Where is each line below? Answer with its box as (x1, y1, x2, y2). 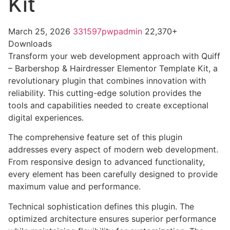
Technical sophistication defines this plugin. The (8, 201, 194, 212)
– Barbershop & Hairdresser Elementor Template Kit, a (8, 63, 218, 73)
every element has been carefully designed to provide (8, 169, 218, 180)
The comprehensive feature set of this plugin (8, 132, 182, 143)
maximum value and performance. (8, 181, 141, 192)
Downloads (8, 38, 52, 49)
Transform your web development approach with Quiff (8, 50, 220, 61)
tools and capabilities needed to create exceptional (8, 100, 208, 110)
